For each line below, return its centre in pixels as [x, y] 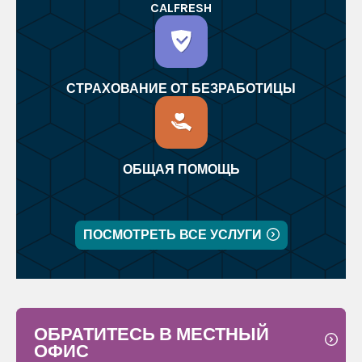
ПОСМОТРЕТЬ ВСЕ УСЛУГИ [172, 235]
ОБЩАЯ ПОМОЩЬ [181, 170]
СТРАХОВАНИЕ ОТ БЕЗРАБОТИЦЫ [181, 88]
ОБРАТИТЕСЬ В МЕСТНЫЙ [151, 334]
